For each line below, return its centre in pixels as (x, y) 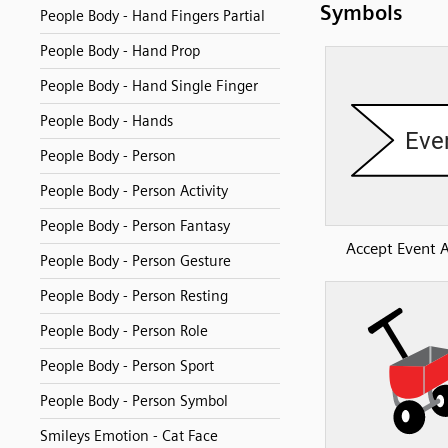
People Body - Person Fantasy (135, 226)
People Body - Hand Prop (120, 51)
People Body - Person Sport (127, 366)
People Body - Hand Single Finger (149, 86)
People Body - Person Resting (134, 296)
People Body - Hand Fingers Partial (152, 16)
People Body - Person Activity (134, 191)
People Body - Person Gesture (135, 261)
